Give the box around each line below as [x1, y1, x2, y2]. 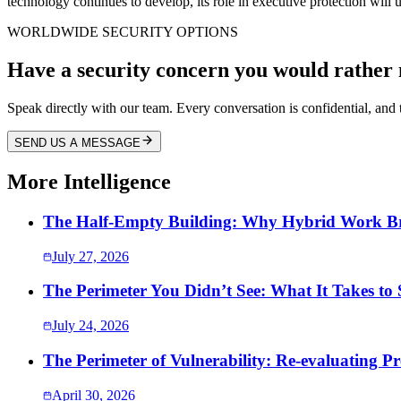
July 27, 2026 [52, 248, 129, 264]
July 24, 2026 [52, 318, 129, 334]
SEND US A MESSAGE [14, 136, 141, 150]
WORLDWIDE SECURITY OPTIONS [7, 24, 238, 40]
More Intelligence [7, 170, 171, 194]
